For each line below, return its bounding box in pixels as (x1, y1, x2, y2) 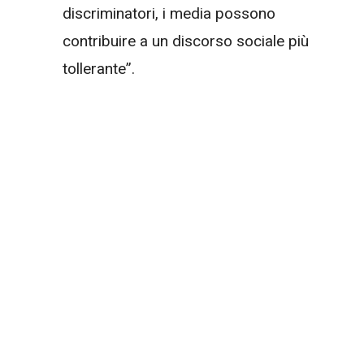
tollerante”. (63, 59, 135, 79)
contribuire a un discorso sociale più (63, 32, 309, 51)
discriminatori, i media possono (63, 4, 275, 24)
